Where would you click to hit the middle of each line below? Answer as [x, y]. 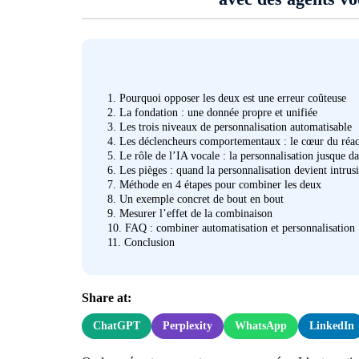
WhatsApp [261, 326]
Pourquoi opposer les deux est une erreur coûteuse [231, 99]
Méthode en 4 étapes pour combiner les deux [219, 185]
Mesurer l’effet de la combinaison [194, 214]
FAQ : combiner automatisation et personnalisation [238, 228]
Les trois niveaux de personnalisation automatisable [234, 127]
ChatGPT [117, 326]
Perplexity [188, 326]
